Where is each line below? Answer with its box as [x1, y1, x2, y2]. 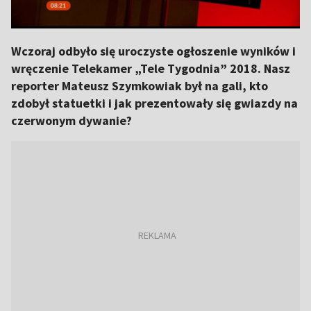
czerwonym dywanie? [11, 112, 132, 128]
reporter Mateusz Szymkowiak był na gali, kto [11, 78, 268, 94]
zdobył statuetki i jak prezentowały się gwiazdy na [11, 95, 298, 111]
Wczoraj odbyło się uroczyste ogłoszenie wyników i [11, 43, 296, 59]
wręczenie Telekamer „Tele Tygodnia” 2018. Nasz [11, 60, 290, 76]
